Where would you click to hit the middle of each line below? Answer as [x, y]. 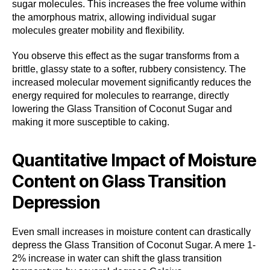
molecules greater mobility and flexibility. [98, 30]
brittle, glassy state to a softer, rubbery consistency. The [129, 69]
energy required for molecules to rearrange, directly [121, 95]
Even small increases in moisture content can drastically [131, 231]
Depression [56, 202]
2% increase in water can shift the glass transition [117, 258]
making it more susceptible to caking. [91, 122]
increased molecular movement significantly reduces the [132, 82]
